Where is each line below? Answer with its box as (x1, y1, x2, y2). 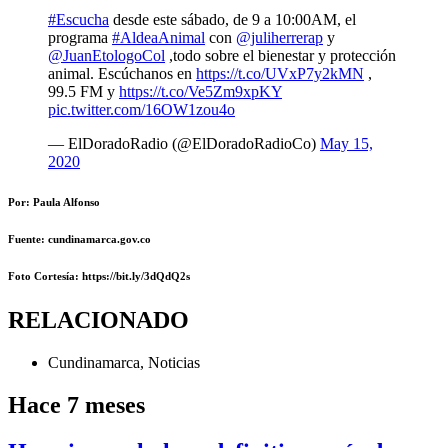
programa (48, 29, 112, 47)
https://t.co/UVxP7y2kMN (196, 65, 364, 83)
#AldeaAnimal (112, 29, 205, 47)
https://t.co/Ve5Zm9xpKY (119, 83, 282, 101)
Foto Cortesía (8, 270, 75, 283)
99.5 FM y (48, 83, 119, 101)
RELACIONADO (8, 307, 189, 334)
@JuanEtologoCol (48, 47, 165, 65)
